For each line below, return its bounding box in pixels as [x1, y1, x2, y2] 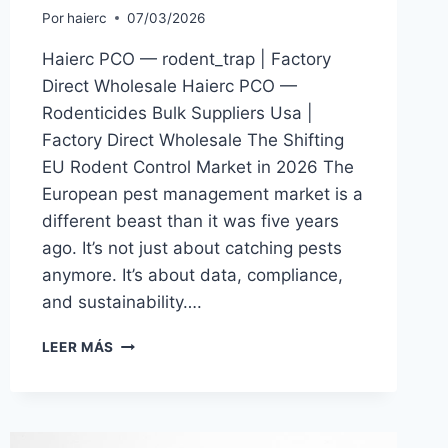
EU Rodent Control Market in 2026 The [41, 156, 354, 177]
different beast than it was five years [41, 210, 339, 231]
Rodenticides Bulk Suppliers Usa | [41, 102, 313, 123]
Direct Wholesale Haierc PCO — [41, 75, 297, 96]
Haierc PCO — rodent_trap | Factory [41, 48, 331, 69]
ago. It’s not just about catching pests [41, 237, 342, 258]
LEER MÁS [41, 338, 115, 355]
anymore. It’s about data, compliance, [41, 264, 343, 285]
